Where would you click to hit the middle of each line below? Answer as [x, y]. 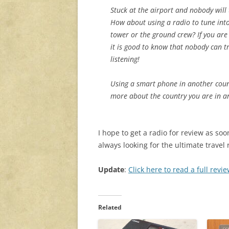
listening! [125, 59]
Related [110, 208]
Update [111, 170]
